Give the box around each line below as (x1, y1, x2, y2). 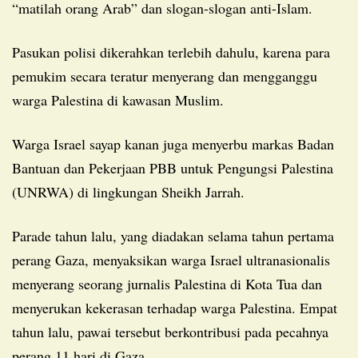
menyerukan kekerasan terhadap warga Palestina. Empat (12, 297, 337, 317)
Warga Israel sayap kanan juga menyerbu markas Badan (12, 133, 25, 153)
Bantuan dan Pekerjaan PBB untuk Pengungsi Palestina (12, 157, 333, 177)
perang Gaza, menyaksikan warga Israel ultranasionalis (12, 249, 330, 269)
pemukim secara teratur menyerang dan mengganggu (12, 66, 317, 86)
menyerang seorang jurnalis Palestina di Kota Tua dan (12, 273, 322, 293)
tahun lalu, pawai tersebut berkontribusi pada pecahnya (12, 321, 328, 341)
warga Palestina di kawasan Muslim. (12, 89, 224, 109)
